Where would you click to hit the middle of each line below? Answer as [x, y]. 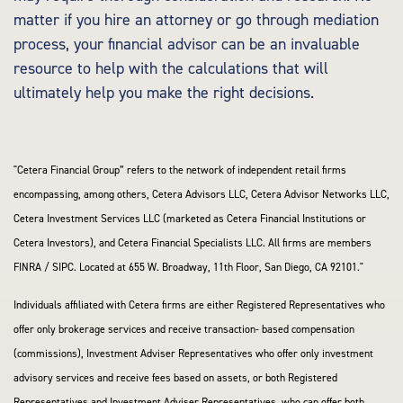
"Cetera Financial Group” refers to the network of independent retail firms [180, 170]
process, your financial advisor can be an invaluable [187, 45]
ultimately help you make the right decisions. [164, 93]
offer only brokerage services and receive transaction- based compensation [184, 330]
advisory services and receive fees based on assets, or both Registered [175, 378]
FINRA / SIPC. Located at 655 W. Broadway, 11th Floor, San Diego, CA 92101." [188, 268]
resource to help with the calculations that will [171, 69]
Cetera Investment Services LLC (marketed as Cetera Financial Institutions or [190, 219]
